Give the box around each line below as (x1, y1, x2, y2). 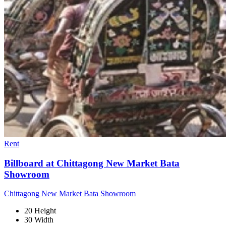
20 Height (24, 206, 56, 215)
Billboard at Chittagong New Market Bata (4, 157, 180, 168)
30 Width (24, 215, 53, 224)
